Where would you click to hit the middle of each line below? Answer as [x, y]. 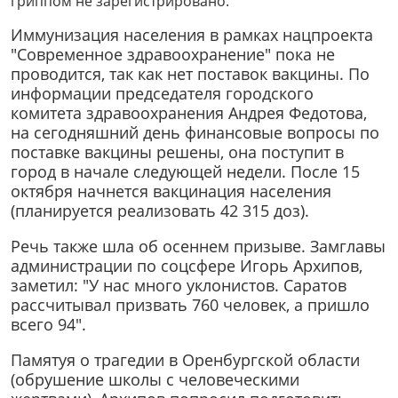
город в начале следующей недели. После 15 [185, 172]
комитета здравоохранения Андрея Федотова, [189, 113]
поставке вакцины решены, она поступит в [177, 152]
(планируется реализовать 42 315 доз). [160, 211]
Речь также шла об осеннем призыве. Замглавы [198, 247]
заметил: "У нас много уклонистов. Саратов [179, 286]
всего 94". [48, 325]
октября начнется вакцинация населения [171, 191]
